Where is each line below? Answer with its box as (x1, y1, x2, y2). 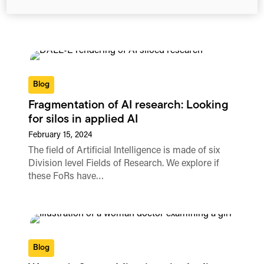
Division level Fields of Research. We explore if (28, 159, 220, 169)
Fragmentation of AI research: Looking (28, 100, 229, 112)
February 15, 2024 (28, 131, 93, 140)
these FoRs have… (28, 172, 104, 182)
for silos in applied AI (28, 114, 138, 126)
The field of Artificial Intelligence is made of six (28, 146, 220, 156)
